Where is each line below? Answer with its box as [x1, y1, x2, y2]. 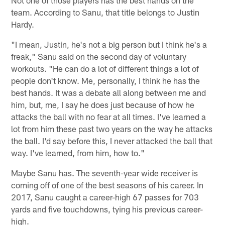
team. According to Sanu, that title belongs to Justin [11, 7, 200, 17]
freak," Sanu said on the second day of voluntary [11, 51, 187, 61]
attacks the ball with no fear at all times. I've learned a [11, 111, 206, 122]
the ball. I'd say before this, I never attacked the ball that [11, 135, 213, 146]
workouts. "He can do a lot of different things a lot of [11, 63, 199, 73]
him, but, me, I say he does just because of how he [11, 99, 195, 109]
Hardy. [11, 19, 35, 29]
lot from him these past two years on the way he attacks [11, 123, 213, 134]
